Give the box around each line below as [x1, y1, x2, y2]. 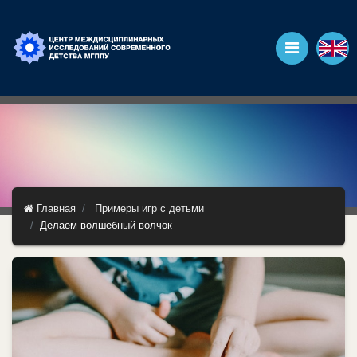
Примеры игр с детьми [95, 202, 204, 214]
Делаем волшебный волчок [40, 219, 172, 231]
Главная [33, 202, 76, 214]
